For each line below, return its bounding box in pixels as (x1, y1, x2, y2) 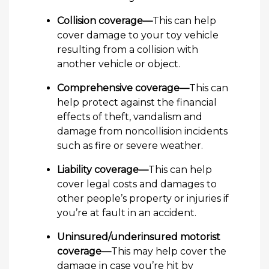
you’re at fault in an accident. (57, 207, 196, 219)
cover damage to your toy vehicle (57, 29, 219, 41)
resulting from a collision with (57, 44, 198, 55)
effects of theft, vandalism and (57, 111, 202, 122)
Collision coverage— (57, 15, 153, 26)
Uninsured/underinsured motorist (57, 231, 220, 243)
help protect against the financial (57, 97, 217, 108)
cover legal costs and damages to (57, 178, 217, 190)
